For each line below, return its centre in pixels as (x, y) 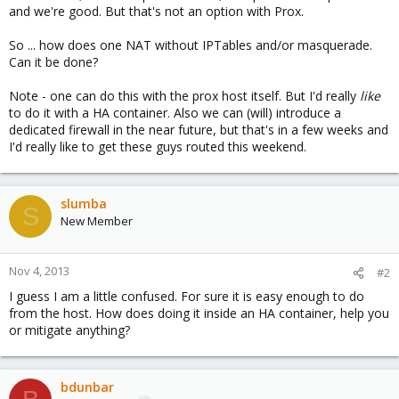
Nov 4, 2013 (39, 271)
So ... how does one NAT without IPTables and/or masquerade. (191, 45)
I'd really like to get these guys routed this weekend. (158, 147)
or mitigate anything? (69, 330)
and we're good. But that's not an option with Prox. (156, 11)
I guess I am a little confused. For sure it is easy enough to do (187, 296)
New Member (97, 221)
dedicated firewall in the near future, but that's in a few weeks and (199, 130)
